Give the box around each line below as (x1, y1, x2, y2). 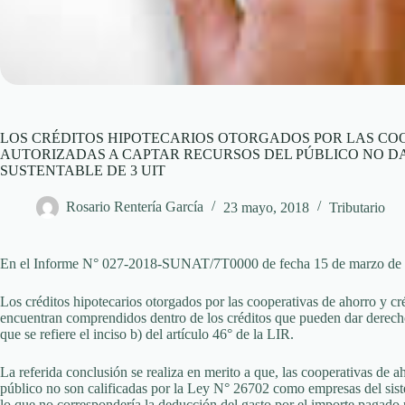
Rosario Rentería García (66, 199, 203, 215)
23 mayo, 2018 (223, 199, 309, 215)
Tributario (329, 199, 385, 215)
